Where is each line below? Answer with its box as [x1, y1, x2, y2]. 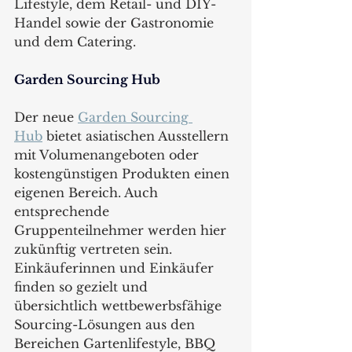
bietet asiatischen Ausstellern [42, 127, 233, 144]
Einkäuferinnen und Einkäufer [14, 259, 218, 276]
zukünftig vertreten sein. [14, 240, 176, 257]
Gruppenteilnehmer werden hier [14, 222, 230, 238]
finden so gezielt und [14, 278, 152, 295]
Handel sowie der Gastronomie [14, 14, 218, 31]
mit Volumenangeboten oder [14, 146, 203, 163]
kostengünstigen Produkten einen [14, 165, 233, 181]
